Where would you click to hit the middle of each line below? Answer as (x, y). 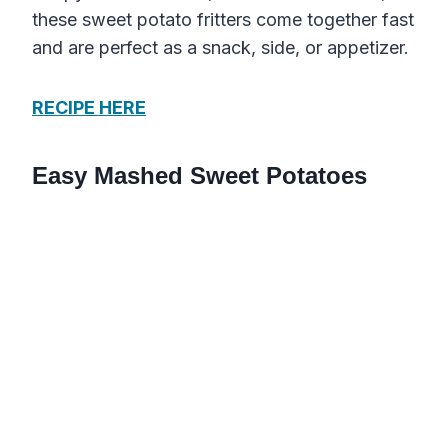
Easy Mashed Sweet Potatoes (199, 176)
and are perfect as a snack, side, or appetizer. (220, 48)
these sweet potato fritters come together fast (223, 20)
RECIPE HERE (89, 108)
